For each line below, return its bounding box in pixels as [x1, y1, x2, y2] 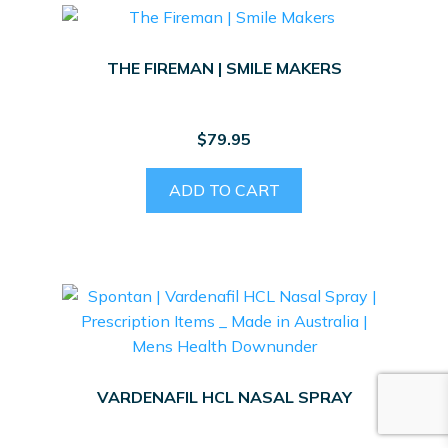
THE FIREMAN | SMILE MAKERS [106, 58, 342, 79]
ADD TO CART [168, 179, 280, 200]
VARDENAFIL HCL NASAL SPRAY [96, 387, 352, 408]
